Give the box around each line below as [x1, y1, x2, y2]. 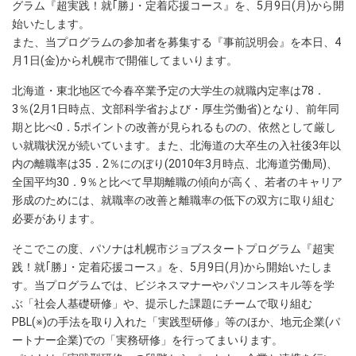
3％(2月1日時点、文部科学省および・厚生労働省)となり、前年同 [12, 103, 339, 115]
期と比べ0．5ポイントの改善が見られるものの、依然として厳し [12, 121, 336, 133]
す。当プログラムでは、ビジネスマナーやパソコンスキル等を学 [12, 279, 335, 292]
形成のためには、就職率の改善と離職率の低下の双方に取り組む [12, 194, 335, 207]
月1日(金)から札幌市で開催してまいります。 [12, 54, 238, 67]
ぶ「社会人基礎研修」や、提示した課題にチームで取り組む [12, 297, 312, 310]
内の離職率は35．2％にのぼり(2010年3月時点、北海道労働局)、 [12, 157, 338, 170]
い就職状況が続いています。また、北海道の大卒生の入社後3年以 [12, 139, 341, 152]
